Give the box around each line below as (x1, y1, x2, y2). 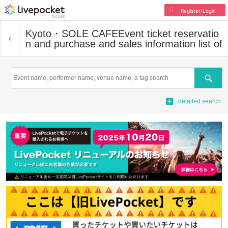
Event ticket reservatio (118, 28, 219, 39)
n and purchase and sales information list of (25, 38, 222, 49)
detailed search (178, 98, 221, 105)
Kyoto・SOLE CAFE (25, 28, 118, 39)
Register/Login (180, 8, 216, 14)
